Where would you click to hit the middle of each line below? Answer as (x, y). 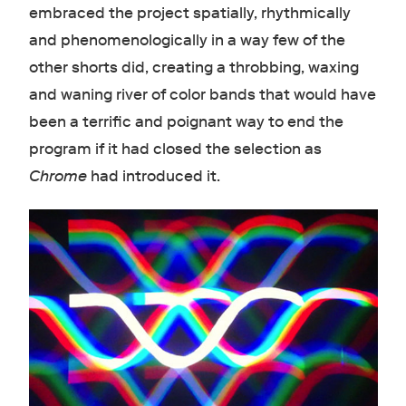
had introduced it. (153, 176)
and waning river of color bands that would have (202, 94)
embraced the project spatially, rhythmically (189, 13)
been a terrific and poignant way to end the (186, 121)
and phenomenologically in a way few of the (187, 40)
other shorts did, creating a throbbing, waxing (193, 67)
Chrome (58, 176)
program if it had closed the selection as (175, 149)
